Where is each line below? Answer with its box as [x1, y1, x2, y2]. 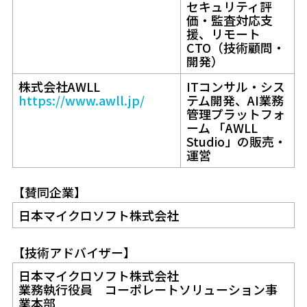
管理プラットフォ [186, 104, 285, 123]
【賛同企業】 [12, 182, 86, 201]
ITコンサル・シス [186, 77, 285, 95]
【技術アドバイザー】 [12, 243, 136, 261]
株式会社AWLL [18, 77, 100, 95]
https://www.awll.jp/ [18, 90, 145, 109]
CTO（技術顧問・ [186, 38, 285, 56]
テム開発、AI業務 [186, 90, 284, 109]
